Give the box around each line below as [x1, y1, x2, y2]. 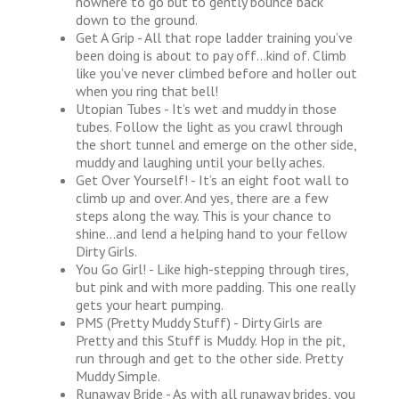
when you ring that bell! [76, 81, 218, 100]
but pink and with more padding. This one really [76, 277, 354, 296]
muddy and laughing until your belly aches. [76, 152, 325, 171]
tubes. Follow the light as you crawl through [76, 117, 343, 135]
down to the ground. [76, 10, 198, 28]
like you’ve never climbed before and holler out [76, 63, 357, 82]
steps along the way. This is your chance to [76, 206, 331, 224]
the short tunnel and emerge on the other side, [76, 134, 356, 153]
